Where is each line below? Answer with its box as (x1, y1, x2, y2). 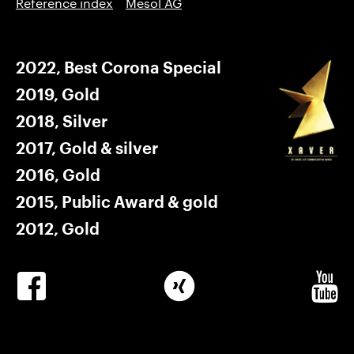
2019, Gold (16, 87, 100, 104)
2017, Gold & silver (16, 141, 158, 157)
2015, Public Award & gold (16, 194, 218, 211)
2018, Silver (16, 114, 107, 130)
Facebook (15, 319, 73, 335)
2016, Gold (16, 168, 100, 184)
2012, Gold (16, 221, 100, 238)
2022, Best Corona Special (16, 60, 221, 77)
